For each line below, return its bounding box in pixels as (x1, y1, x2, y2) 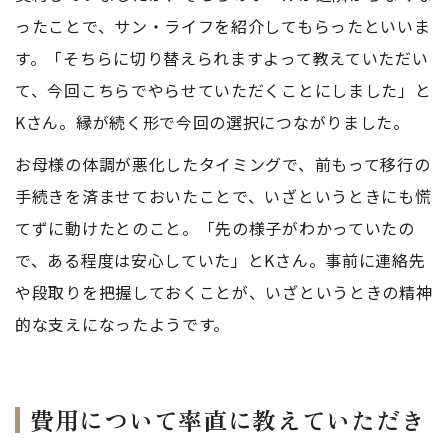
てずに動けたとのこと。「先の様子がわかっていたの (15, 216, 415, 240)
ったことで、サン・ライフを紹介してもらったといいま (15, 14, 431, 38)
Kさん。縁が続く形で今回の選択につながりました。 (15, 110, 410, 134)
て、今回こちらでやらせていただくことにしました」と (15, 78, 432, 102)
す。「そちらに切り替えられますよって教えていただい (15, 46, 429, 70)
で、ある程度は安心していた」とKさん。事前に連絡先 (15, 248, 426, 272)
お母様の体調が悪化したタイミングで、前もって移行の (15, 152, 431, 176)
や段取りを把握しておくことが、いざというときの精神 (15, 280, 433, 304)
